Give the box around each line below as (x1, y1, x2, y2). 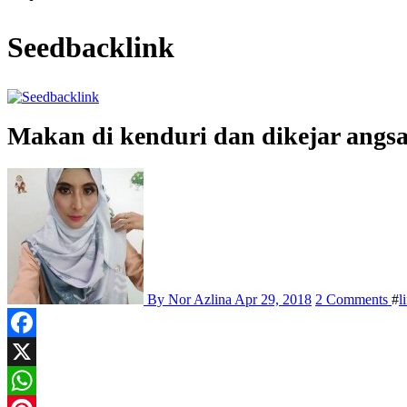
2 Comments (315, 292, 392, 307)
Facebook (7, 343, 64, 359)
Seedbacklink (7, 30, 174, 64)
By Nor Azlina (144, 292, 234, 307)
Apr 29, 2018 (234, 292, 312, 307)
